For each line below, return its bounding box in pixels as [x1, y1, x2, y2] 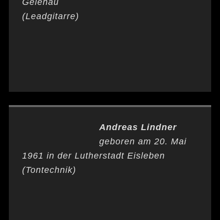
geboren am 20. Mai [99, 137, 187, 146]
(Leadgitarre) [22, 11, 79, 21]
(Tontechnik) [22, 165, 76, 175]
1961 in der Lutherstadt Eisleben [22, 151, 165, 161]
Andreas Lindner [99, 122, 177, 132]
